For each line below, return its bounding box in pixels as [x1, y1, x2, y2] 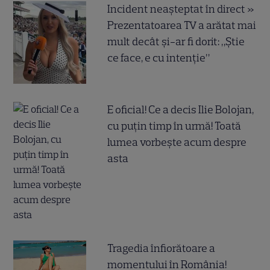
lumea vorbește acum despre [107, 135, 247, 149]
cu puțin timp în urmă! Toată [107, 119, 242, 133]
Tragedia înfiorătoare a [107, 241, 216, 255]
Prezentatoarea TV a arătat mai [107, 18, 257, 32]
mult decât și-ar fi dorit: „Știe [107, 34, 245, 48]
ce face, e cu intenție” [107, 51, 210, 64]
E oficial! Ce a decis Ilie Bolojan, [107, 102, 254, 116]
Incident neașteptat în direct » [107, 2, 255, 16]
